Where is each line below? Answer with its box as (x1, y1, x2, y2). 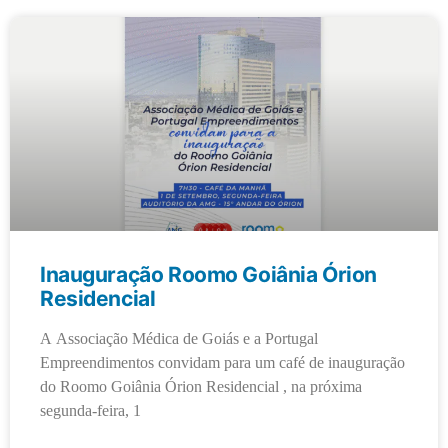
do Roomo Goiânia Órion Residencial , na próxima (40, 376, 362, 397)
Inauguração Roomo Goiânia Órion (40, 261, 377, 287)
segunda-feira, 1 (40, 400, 141, 421)
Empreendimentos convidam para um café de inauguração (40, 352, 405, 373)
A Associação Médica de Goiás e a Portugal (40, 328, 318, 349)
